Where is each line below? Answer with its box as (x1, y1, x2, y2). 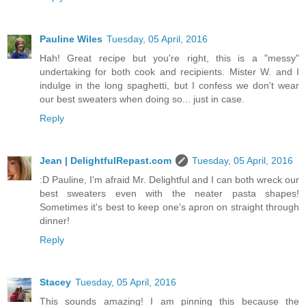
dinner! (40, 215, 70, 227)
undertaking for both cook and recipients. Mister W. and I (40, 66, 299, 78)
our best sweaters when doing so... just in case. (40, 94, 245, 105)
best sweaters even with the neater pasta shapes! (40, 188, 299, 199)
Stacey (40, 277, 71, 288)
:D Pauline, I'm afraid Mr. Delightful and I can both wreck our (40, 174, 299, 186)
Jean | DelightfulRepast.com (40, 155, 171, 167)
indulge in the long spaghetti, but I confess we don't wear (40, 80, 299, 92)
